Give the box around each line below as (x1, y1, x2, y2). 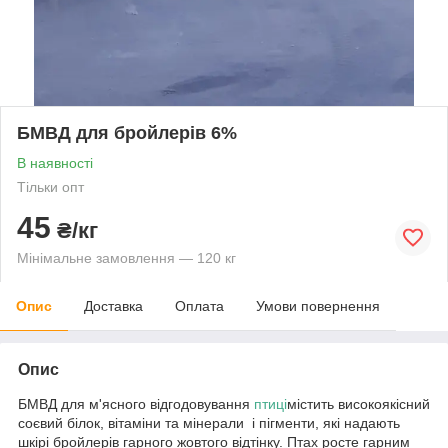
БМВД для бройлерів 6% (17, 122, 237, 143)
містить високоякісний (287, 395, 430, 412)
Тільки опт (17, 178, 84, 195)
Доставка (84, 297, 143, 314)
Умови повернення (256, 297, 380, 314)
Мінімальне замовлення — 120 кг (17, 249, 236, 266)
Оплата (175, 297, 224, 314)
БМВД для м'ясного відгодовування (18, 395, 254, 412)
